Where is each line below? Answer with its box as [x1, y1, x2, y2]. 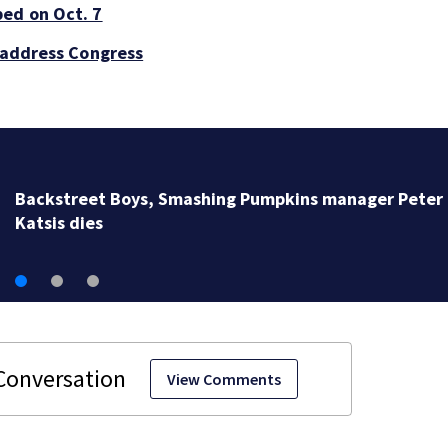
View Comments [167, 369, 281, 390]
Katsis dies [14, 211, 103, 235]
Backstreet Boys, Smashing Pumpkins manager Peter [14, 187, 443, 211]
